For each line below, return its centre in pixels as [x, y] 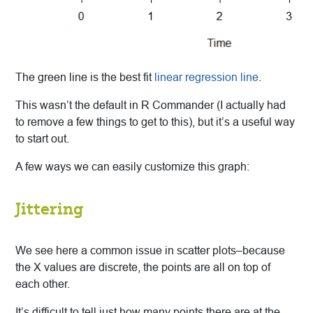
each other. [43, 284]
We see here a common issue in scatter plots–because [150, 251]
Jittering [49, 209]
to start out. [42, 139]
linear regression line [206, 78]
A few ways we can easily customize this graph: [132, 167]
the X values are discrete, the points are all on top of [143, 268]
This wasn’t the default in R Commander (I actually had [151, 105]
